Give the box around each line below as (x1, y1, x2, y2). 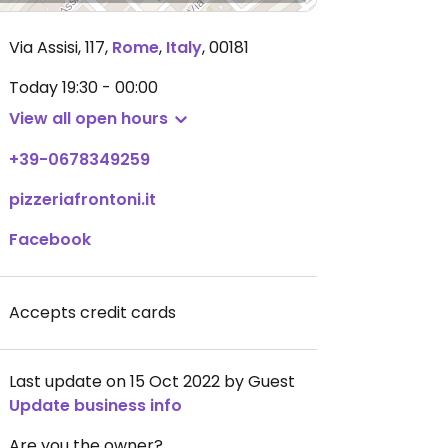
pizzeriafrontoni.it (9, 188, 156, 211)
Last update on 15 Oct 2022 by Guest (9, 370, 295, 393)
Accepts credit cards (9, 301, 176, 324)
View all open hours (9, 107, 168, 130)
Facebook (9, 228, 91, 251)
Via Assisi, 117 (9, 36, 105, 59)
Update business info (9, 394, 182, 417)
